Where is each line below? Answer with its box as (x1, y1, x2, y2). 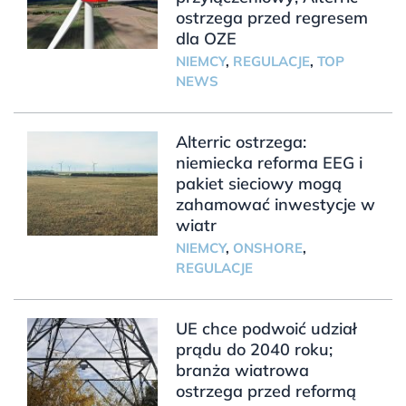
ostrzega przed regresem (175, 6, 368, 28)
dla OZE (175, 27, 237, 49)
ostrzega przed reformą (175, 380, 356, 401)
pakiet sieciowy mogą (175, 172, 342, 194)
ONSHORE (232, 238, 303, 256)
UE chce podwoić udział (175, 317, 356, 339)
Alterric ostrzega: (175, 130, 306, 152)
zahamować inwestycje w (175, 193, 375, 215)
